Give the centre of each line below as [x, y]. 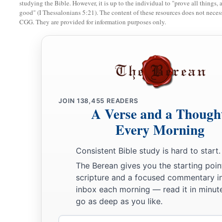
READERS [121, 101]
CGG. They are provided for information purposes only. [93, 22]
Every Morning [160, 130]
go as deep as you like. [119, 201]
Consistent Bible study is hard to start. [148, 151]
